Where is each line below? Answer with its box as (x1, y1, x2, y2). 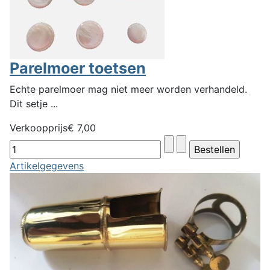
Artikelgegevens (10, 160, 84, 172)
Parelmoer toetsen (10, 59, 146, 77)
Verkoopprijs (10, 122, 67, 134)
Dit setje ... (10, 98, 58, 110)
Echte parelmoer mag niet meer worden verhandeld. (10, 83, 247, 95)
